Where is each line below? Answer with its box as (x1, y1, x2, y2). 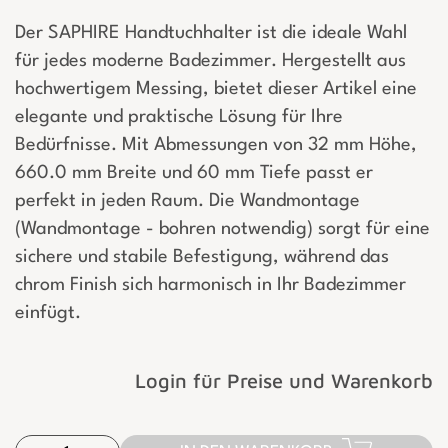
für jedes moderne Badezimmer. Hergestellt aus (15, 52, 406, 71)
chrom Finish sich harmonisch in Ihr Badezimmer (15, 276, 406, 295)
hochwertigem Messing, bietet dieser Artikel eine (15, 80, 417, 99)
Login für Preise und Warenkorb (135, 369, 433, 393)
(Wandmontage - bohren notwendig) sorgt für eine (15, 220, 430, 239)
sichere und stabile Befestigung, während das (15, 248, 389, 267)
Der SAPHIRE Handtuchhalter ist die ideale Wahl (15, 24, 407, 43)
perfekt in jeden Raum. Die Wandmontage (15, 192, 360, 211)
